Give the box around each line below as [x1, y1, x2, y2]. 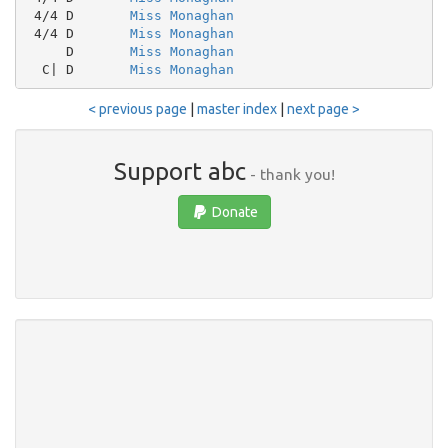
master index [197, 101, 277, 117]
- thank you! [245, 165, 335, 183]
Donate [208, 204, 258, 220]
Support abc [113, 158, 246, 185]
